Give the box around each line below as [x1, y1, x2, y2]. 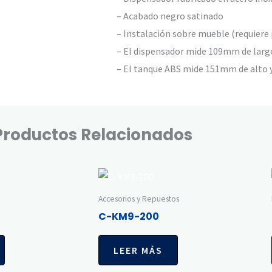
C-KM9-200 [98, 209, 159, 224]
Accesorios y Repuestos [98, 193, 179, 204]
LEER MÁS [114, 244, 163, 257]
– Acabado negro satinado [117, 9, 223, 22]
